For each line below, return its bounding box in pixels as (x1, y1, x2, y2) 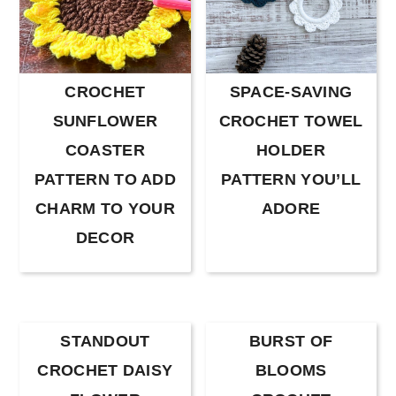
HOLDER (256, 141, 325, 159)
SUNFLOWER (52, 111, 158, 130)
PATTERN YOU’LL (220, 170, 362, 188)
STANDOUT (60, 331, 150, 350)
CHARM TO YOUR (34, 199, 175, 217)
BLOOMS (255, 361, 327, 379)
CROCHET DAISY (37, 361, 173, 379)
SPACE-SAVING (229, 82, 353, 101)
